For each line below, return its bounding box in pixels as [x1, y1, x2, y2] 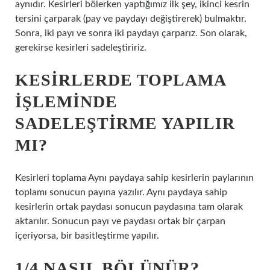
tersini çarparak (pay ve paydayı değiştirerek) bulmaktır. [15, 14, 246, 24]
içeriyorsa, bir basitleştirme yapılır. [15, 231, 159, 240]
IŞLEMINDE [15, 92, 118, 111]
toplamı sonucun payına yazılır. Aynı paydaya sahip [15, 187, 227, 197]
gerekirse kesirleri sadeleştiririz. [15, 43, 146, 52]
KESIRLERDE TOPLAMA [15, 71, 225, 89]
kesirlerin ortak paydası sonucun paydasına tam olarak [15, 202, 243, 212]
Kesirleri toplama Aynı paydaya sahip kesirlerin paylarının [15, 173, 254, 183]
